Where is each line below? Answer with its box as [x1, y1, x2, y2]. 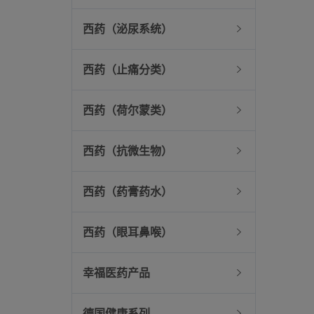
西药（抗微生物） [83, 145, 172, 157]
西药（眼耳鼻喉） [83, 226, 172, 238]
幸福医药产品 [83, 267, 150, 279]
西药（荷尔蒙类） [83, 104, 172, 116]
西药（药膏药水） [83, 186, 172, 198]
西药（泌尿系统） [83, 23, 172, 35]
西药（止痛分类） [83, 64, 172, 76]
